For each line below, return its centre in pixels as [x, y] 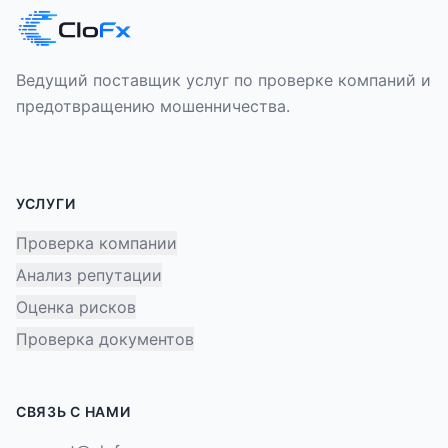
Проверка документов [105, 339]
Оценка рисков [76, 307]
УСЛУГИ [46, 203]
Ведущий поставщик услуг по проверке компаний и [223, 80]
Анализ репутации [89, 275]
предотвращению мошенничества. [153, 106]
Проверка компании [96, 243]
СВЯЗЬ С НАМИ [73, 411]
